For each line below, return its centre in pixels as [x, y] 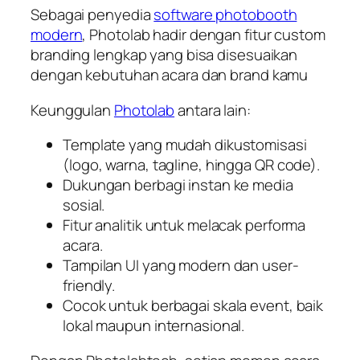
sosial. [84, 205]
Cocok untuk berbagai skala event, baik [193, 305]
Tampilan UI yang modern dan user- [181, 265]
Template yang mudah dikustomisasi [185, 145]
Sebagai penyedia [92, 14]
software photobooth [225, 14]
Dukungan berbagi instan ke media [178, 185]
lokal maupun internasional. [154, 325]
